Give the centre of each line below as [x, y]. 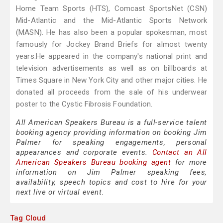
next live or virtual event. [60, 192]
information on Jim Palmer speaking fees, [111, 172]
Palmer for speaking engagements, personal [111, 143]
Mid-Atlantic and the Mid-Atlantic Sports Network [111, 21]
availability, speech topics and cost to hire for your [111, 182]
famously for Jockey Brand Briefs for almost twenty [111, 45]
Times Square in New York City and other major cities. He [111, 80]
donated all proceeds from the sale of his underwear [111, 92]
